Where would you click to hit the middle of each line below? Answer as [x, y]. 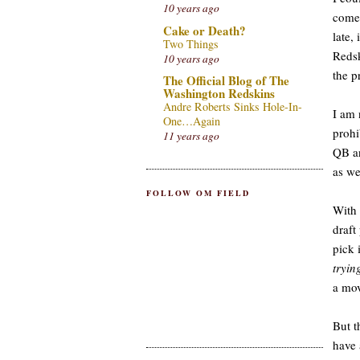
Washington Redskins [219, 94]
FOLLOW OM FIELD [198, 193]
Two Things [191, 43]
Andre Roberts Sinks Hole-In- [233, 107]
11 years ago [191, 136]
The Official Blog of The [226, 81]
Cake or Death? [205, 30]
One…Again [192, 121]
